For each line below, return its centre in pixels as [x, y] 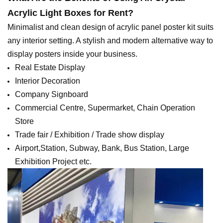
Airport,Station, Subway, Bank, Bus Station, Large [102, 148]
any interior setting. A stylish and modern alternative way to [110, 41]
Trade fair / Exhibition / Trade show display [90, 135]
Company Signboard [52, 95]
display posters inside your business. [72, 54]
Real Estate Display [50, 68]
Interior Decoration [48, 81]
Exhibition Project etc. [53, 162]
